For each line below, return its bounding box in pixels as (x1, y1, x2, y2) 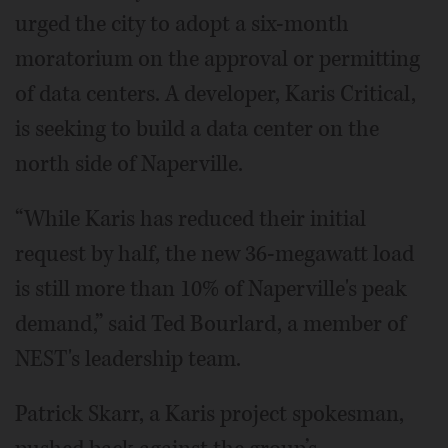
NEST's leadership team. (15, 344, 241, 374)
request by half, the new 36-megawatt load (15, 239, 414, 269)
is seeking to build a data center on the (15, 114, 379, 144)
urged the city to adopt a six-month (15, 9, 349, 39)
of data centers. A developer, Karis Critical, (15, 79, 416, 109)
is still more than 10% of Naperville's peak (15, 274, 407, 304)
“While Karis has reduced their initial (15, 204, 366, 234)
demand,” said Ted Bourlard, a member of (15, 309, 406, 339)
